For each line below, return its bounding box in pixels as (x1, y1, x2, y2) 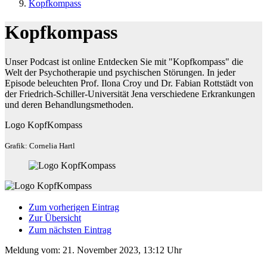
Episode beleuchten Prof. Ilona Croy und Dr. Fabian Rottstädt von (5, 77, 253, 88)
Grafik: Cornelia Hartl (5, 141, 75, 150)
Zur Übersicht (29, 212, 81, 223)
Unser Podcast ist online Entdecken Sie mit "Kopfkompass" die (5, 56, 243, 67)
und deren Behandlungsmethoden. (5, 99, 133, 110)
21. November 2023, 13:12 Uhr (63, 244, 182, 255)
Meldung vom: (5, 244, 63, 255)
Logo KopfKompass (5, 119, 82, 130)
